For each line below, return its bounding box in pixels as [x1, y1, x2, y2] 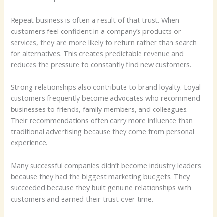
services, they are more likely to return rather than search [11, 37, 197, 47]
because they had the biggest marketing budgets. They [11, 171, 190, 181]
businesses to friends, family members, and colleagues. [11, 104, 188, 114]
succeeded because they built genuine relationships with [11, 182, 192, 192]
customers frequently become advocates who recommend [11, 93, 201, 103]
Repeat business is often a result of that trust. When [11, 15, 180, 25]
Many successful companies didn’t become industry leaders [11, 160, 201, 170]
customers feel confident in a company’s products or [11, 26, 182, 36]
